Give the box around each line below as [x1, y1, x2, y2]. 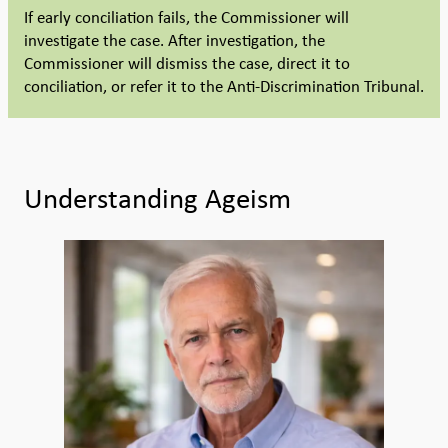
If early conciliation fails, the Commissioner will [24, 6, 349, 29]
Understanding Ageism [24, 178, 291, 218]
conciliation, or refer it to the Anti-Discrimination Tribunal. [24, 75, 424, 98]
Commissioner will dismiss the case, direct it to [24, 52, 350, 75]
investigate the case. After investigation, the [24, 29, 325, 52]
